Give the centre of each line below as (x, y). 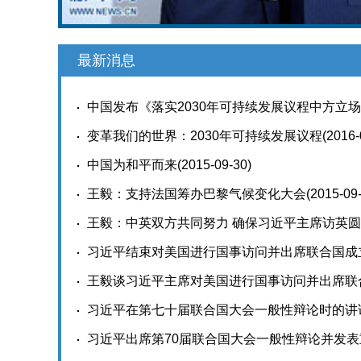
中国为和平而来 (132, 165)
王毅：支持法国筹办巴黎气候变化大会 (197, 194)
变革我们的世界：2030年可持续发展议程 (205, 136)
